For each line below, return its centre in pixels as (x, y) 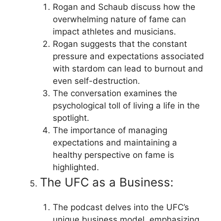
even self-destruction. (96, 81)
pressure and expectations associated (128, 56)
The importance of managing (110, 130)
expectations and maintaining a (115, 143)
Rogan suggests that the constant (120, 44)
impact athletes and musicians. (114, 32)
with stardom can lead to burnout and (128, 69)
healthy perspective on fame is (113, 155)
